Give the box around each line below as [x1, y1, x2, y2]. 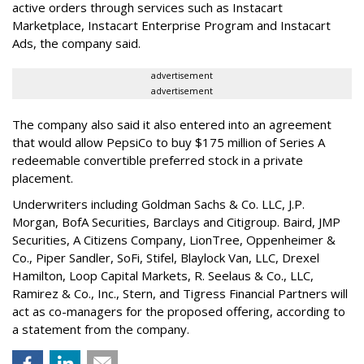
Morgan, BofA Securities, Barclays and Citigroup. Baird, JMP [12, 213, 340, 230]
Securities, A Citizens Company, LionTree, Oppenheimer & [12, 231, 336, 248]
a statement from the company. [12, 320, 189, 337]
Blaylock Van [180, 249, 249, 266]
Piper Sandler [36, 249, 110, 266]
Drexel [282, 249, 319, 266]
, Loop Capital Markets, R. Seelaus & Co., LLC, [63, 266, 314, 284]
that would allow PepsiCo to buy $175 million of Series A [12, 133, 325, 150]
